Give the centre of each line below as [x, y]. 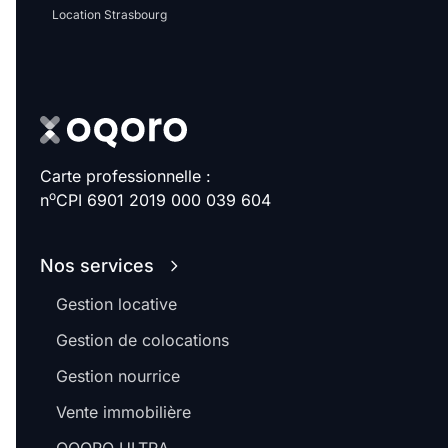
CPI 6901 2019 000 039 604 [163, 200]
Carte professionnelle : [125, 176]
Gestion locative [116, 304]
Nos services [97, 266]
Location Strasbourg [109, 15]
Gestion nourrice [118, 376]
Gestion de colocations [142, 340]
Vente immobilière [123, 412]
